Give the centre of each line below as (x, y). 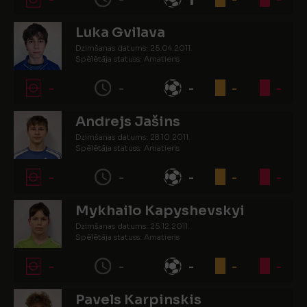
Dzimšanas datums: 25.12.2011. (133, 226)
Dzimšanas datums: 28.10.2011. (133, 137)
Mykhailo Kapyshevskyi (160, 211)
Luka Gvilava (120, 33)
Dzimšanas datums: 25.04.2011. (134, 48)
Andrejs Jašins (128, 122)
